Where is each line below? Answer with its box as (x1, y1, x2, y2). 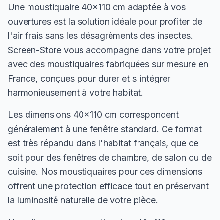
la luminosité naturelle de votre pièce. (8, 195, 158, 205)
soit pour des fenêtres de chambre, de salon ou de (8, 152, 212, 163)
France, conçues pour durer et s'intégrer (8, 73, 170, 83)
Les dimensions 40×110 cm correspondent (8, 110, 179, 120)
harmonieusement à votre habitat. (8, 87, 143, 98)
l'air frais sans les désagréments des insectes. (8, 30, 193, 41)
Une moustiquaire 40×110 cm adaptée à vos (8, 2, 186, 12)
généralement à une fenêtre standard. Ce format (8, 124, 202, 134)
